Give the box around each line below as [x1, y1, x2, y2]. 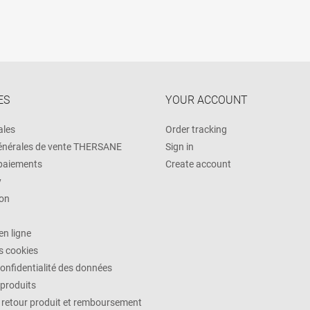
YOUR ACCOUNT [165, 93, 248, 107]
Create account [165, 158, 231, 170]
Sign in [165, 140, 194, 152]
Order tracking [165, 123, 227, 135]
